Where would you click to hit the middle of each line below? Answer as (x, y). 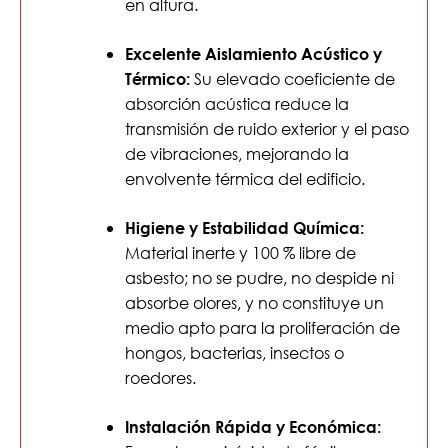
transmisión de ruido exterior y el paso (267, 129)
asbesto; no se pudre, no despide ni (259, 278)
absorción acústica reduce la (237, 104)
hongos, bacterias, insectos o (234, 353)
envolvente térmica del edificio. (245, 179)
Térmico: (157, 79)
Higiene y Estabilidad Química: (244, 228)
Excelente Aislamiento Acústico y (253, 54)
